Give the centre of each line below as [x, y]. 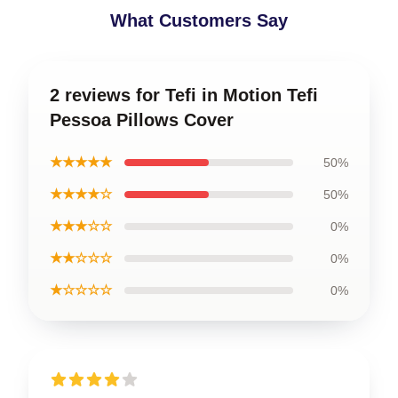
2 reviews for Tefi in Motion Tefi [184, 95]
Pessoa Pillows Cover [142, 120]
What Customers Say [199, 20]
